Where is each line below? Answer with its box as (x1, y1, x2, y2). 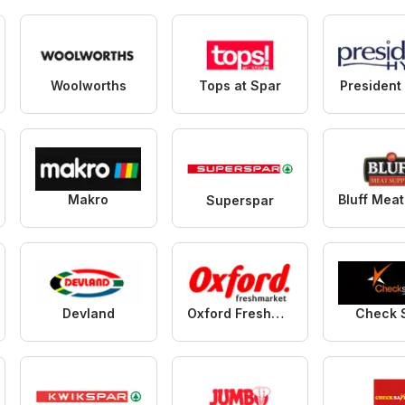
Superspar (205, 192, 274, 208)
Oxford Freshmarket (270, 305, 284, 321)
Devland (61, 305, 115, 321)
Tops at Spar (198, 77, 281, 93)
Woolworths (50, 77, 127, 93)
